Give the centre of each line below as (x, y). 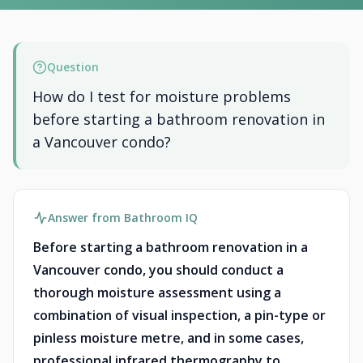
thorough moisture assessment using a (157, 293)
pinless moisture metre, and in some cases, (169, 338)
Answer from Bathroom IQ (123, 218)
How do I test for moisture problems (162, 96)
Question (73, 67)
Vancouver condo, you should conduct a (158, 270)
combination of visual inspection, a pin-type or (179, 315)
